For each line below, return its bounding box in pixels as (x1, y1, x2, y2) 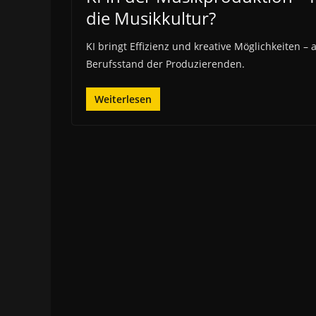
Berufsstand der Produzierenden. (86, 57, 245, 71)
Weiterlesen (95, 92, 152, 106)
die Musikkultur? (86, 6, 216, 30)
